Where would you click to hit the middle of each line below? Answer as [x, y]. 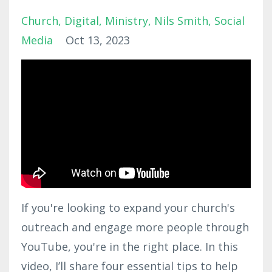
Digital [82, 20]
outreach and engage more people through [135, 227]
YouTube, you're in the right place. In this [130, 247]
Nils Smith [181, 20]
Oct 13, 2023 [98, 40]
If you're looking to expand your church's [128, 208]
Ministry [127, 20]
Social [229, 20]
